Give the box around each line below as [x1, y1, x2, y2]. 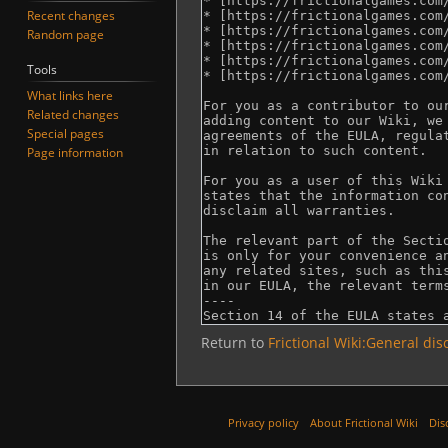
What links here [27, 86, 114, 104]
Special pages [27, 124, 105, 142]
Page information [27, 143, 124, 161]
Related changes [27, 105, 120, 123]
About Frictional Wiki [310, 415, 419, 431]
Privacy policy [228, 415, 299, 431]
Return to [201, 333, 268, 353]
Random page [27, 26, 105, 44]
